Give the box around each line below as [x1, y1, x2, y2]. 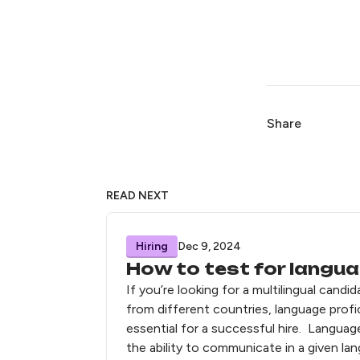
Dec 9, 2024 [178, 239, 241, 253]
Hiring [136, 239, 168, 253]
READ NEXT [106, 188, 169, 202]
